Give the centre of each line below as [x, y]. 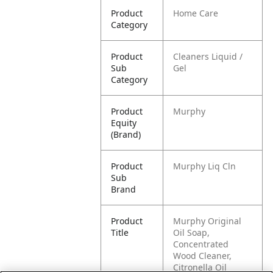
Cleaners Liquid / [208, 56]
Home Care [196, 13]
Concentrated [201, 244]
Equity [124, 123]
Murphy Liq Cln [205, 166]
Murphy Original [207, 221]
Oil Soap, [192, 232]
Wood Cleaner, [203, 256]
